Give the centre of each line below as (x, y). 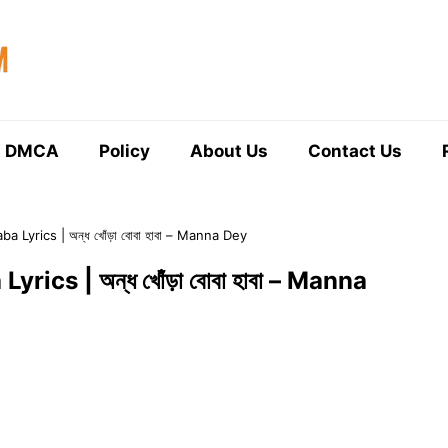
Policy (124, 151)
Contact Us (355, 151)
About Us (229, 151)
